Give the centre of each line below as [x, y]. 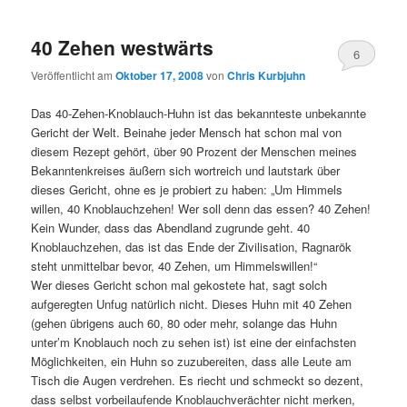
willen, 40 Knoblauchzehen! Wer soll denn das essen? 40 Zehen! [201, 208]
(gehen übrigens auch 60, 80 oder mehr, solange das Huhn [184, 323]
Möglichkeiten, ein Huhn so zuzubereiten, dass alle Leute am [192, 361]
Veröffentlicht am [74, 75]
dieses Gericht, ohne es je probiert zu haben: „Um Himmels [187, 189]
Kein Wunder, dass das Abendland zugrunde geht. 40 [171, 227]
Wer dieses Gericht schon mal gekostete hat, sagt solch [179, 284]
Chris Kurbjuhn [267, 76]
